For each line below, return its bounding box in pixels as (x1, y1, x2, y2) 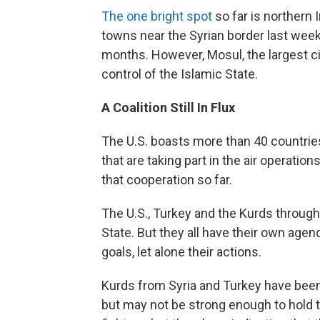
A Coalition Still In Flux (101, 100, 235, 116)
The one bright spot (101, 9, 212, 24)
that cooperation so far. (101, 172, 232, 188)
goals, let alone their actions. (101, 244, 261, 260)
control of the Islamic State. (101, 66, 258, 82)
